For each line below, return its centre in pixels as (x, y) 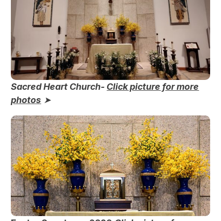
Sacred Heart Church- (59, 87)
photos (26, 100)
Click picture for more (153, 87)
